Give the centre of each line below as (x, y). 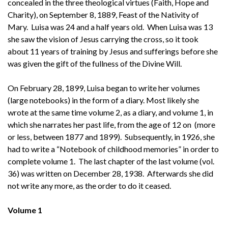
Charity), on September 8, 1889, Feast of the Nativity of (103, 14)
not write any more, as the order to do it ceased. (89, 185)
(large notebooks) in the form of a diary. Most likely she (103, 100)
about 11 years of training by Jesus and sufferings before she (113, 51)
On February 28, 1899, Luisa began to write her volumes (104, 88)
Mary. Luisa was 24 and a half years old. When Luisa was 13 (110, 26)
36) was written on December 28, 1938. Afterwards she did (110, 173)
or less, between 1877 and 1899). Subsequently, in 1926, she (111, 136)
